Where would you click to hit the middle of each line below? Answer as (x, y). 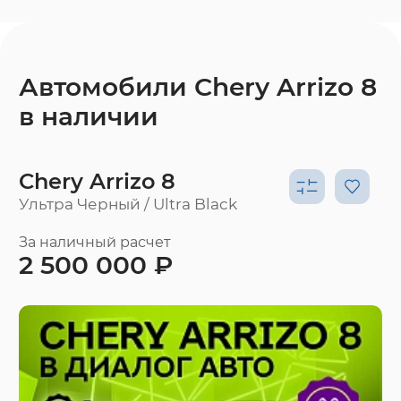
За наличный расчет (95, 243)
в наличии (89, 116)
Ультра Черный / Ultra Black (128, 204)
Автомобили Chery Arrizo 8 (198, 86)
